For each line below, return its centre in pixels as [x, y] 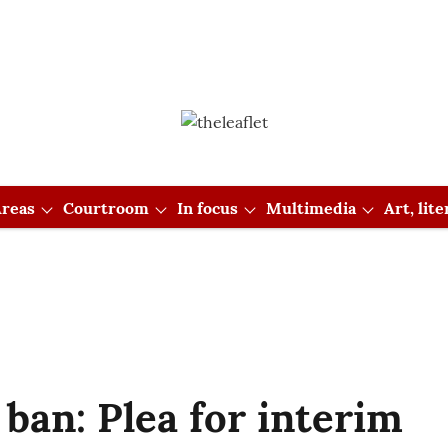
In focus [207, 208]
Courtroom [105, 208]
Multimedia [310, 208]
